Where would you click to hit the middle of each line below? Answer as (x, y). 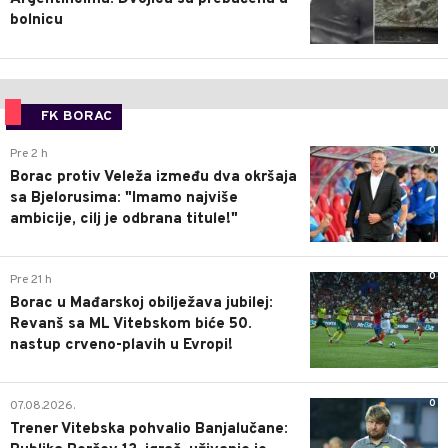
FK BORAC (76, 116)
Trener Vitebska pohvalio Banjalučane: (149, 430)
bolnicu (36, 21)
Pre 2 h (29, 153)
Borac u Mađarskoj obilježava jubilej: (141, 303)
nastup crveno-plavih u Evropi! (121, 345)
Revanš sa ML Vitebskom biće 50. (131, 324)
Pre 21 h (31, 279)
